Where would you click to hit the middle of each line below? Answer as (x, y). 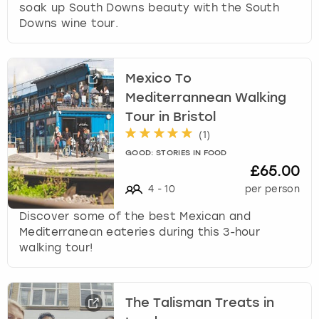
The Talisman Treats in (200, 303)
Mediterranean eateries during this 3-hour (140, 232)
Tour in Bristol (171, 117)
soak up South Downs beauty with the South (150, 8)
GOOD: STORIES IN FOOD (176, 154)
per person (272, 189)
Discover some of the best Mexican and (135, 217)
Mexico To (159, 79)
